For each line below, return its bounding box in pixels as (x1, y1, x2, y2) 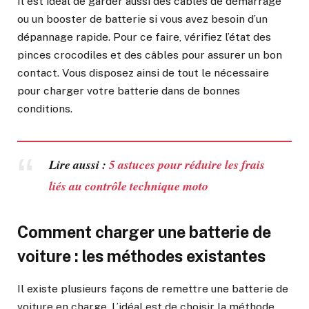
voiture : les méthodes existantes (17, 246, 266, 266)
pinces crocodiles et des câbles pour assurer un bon (17, 48, 282, 62)
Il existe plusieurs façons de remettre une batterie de (17, 282, 288, 296)
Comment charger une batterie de (17, 222, 271, 241)
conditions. (17, 102, 72, 116)
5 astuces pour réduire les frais (108, 155, 265, 173)
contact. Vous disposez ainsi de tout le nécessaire (17, 66, 269, 80)
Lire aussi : (48, 155, 109, 173)
